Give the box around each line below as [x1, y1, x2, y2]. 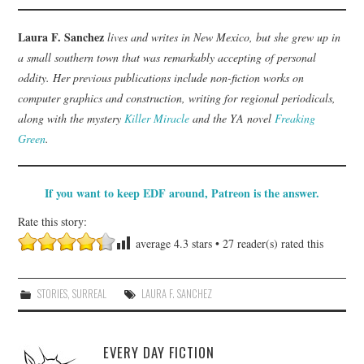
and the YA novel [189, 110, 275, 126]
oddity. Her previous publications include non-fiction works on [18, 69, 305, 85]
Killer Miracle [124, 110, 190, 126]
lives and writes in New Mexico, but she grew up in [107, 28, 341, 45]
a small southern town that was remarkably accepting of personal [18, 49, 317, 65]
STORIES [37, 285, 67, 301]
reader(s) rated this [234, 235, 324, 251]
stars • [188, 235, 223, 251]
